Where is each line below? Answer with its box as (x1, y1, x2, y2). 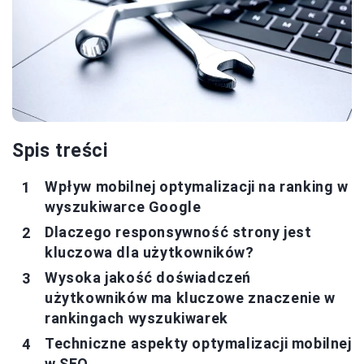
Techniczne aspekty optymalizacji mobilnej (45, 335, 352, 353)
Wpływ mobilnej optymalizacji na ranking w (45, 178, 349, 196)
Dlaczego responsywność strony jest (45, 223, 312, 241)
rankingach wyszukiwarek (45, 310, 228, 327)
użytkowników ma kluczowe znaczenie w (45, 289, 336, 307)
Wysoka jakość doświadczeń (45, 269, 252, 287)
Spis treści (12, 140, 108, 162)
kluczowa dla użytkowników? (45, 244, 254, 262)
